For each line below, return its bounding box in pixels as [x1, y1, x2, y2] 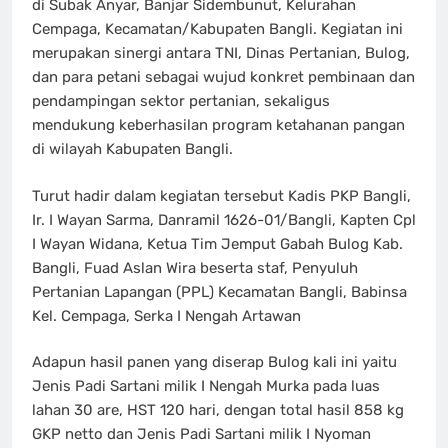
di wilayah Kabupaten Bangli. [32, 140, 233, 159]
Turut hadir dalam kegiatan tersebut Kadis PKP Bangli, [32, 186, 411, 205]
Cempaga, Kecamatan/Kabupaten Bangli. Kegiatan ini [32, 20, 403, 39]
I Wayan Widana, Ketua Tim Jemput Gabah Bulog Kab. [32, 234, 403, 253]
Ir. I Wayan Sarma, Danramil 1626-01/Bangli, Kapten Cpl [32, 210, 416, 229]
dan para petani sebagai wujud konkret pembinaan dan [32, 68, 415, 87]
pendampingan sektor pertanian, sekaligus [32, 92, 330, 111]
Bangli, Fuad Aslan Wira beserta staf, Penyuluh [32, 258, 358, 277]
